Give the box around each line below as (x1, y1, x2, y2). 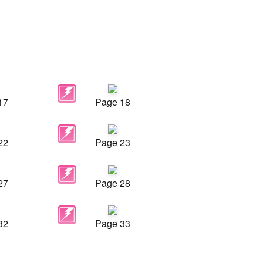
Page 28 (95, 176, 130, 190)
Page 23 (95, 136, 130, 149)
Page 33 (95, 217, 130, 230)
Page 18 (95, 95, 130, 109)
